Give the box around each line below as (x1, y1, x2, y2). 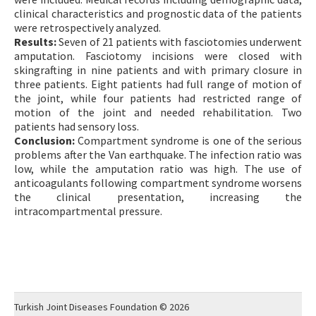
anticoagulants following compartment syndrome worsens (14, 175, 302, 190)
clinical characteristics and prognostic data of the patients (14, 6, 302, 20)
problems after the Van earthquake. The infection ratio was (14, 147, 302, 162)
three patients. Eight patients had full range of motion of (14, 76, 302, 91)
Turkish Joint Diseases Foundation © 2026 (14, 300, 189, 313)
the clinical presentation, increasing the (14, 189, 302, 204)
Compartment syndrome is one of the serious (75, 133, 302, 147)
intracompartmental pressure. (14, 203, 162, 218)
